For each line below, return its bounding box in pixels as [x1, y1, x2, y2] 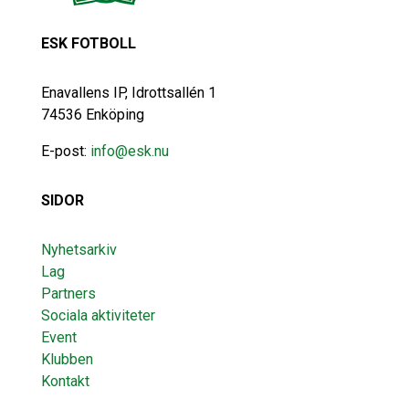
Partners [40, 285, 96, 303]
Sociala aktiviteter [40, 307, 155, 325]
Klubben [40, 351, 93, 369]
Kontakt [40, 372, 89, 391]
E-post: [40, 142, 90, 161]
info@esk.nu [89, 142, 169, 161]
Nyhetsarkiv [40, 241, 117, 259]
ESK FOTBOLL [40, 35, 136, 53]
